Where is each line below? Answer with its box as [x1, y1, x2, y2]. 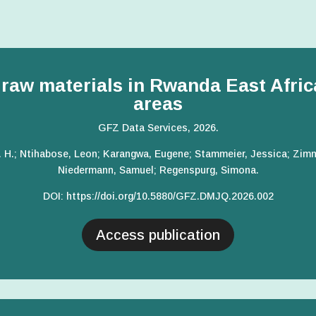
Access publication [96, 226, 220, 243]
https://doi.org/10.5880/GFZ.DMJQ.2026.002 [66, 190, 274, 202]
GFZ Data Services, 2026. [97, 121, 219, 133]
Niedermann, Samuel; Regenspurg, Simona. [57, 164, 259, 176]
